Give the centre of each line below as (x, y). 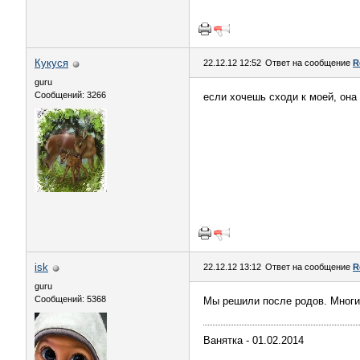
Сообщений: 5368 (70, 299)
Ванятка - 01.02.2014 (254, 340)
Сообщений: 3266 (70, 95)
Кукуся (51, 63)
